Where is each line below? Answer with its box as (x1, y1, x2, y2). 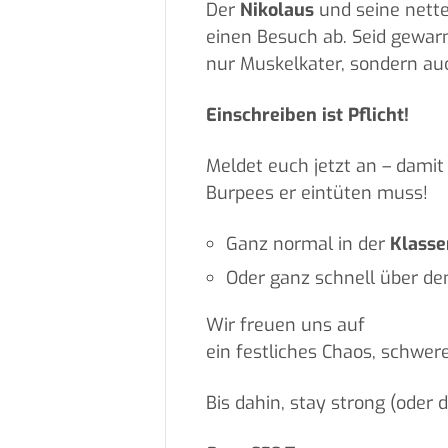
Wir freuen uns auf (205, 313, 365, 338)
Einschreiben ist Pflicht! (205, 103, 409, 128)
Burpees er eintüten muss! (205, 181, 428, 206)
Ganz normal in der (225, 232, 390, 257)
